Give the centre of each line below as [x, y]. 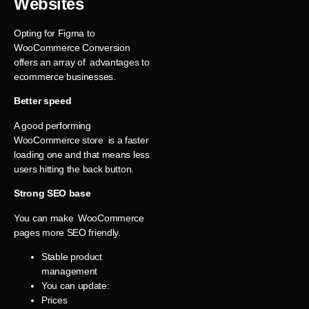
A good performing [52, 125]
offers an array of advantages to [82, 62]
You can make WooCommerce [79, 218]
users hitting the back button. [74, 169]
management [69, 271]
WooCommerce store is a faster [81, 140]
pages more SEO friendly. [67, 232]
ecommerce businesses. [65, 77]
